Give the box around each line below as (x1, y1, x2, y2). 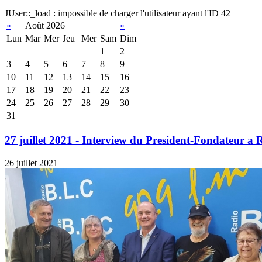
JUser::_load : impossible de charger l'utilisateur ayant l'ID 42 (5, 8, 230, 19)
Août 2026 (25, 20, 65, 31)
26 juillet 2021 (5, 157, 58, 168)
